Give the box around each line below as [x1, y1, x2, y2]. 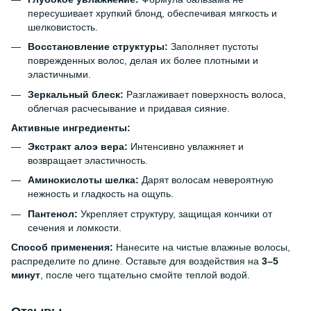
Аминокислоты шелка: [28, 174, 139, 186]
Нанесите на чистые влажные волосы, [113, 242, 290, 253]
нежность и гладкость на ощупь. [28, 188, 174, 200]
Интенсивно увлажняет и [128, 140, 244, 152]
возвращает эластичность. [28, 154, 148, 166]
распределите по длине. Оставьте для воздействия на [11, 255, 262, 267]
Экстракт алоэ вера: [28, 140, 128, 152]
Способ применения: [11, 242, 113, 253]
